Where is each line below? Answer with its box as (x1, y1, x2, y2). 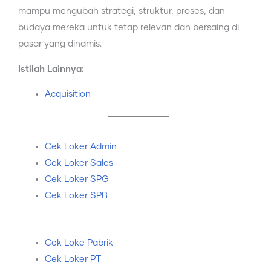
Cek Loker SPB (44, 191, 108, 200)
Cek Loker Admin (44, 142, 117, 151)
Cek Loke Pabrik (44, 238, 113, 247)
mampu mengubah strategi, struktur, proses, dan (18, 7, 225, 16)
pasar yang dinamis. (18, 39, 102, 49)
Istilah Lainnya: (18, 64, 84, 74)
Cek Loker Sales (44, 158, 113, 168)
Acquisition (44, 90, 91, 99)
